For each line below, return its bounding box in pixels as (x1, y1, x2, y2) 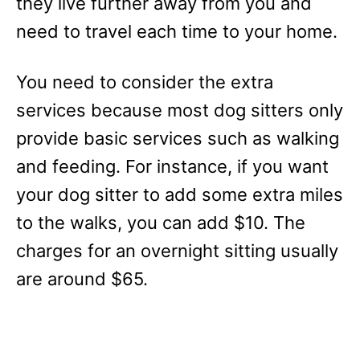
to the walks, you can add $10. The (16, 212, 305, 233)
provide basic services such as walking (16, 128, 339, 149)
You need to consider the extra (16, 72, 273, 92)
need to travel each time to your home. (16, 21, 337, 42)
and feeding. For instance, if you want (16, 156, 329, 177)
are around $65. (16, 268, 148, 289)
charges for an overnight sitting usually (16, 240, 338, 261)
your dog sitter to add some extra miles (16, 184, 343, 205)
